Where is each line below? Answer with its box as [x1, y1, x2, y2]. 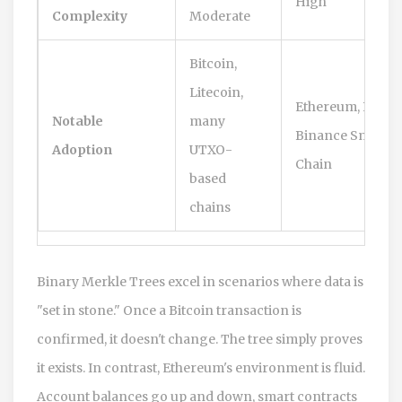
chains [189, 198, 231, 215]
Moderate [189, 7, 250, 24]
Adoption [52, 141, 112, 158]
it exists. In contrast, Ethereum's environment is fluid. [37, 359, 365, 376]
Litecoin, [189, 83, 243, 100]
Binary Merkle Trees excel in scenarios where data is [37, 273, 363, 290]
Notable [52, 112, 103, 129]
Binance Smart [295, 127, 389, 144]
